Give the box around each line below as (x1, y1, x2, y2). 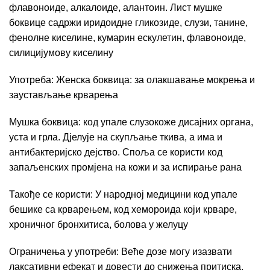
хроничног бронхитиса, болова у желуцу (9, 219, 188, 230)
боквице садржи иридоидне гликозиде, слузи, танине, (9, 17, 248, 28)
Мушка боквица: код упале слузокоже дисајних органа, (9, 117, 253, 127)
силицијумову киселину (9, 48, 113, 58)
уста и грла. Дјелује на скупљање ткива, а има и (9, 132, 222, 142)
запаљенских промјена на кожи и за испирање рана (9, 162, 242, 172)
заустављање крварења (9, 90, 118, 100)
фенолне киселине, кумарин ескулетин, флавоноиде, (9, 33, 246, 43)
